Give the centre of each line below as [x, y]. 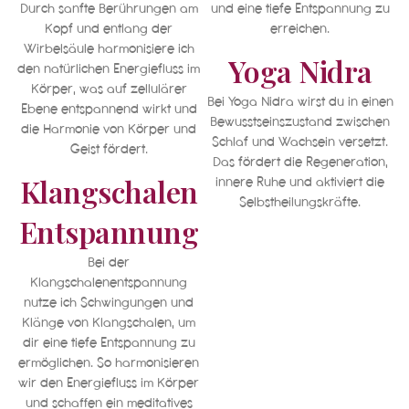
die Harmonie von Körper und [109, 128]
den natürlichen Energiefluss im [109, 68]
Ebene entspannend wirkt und [109, 108]
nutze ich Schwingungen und [109, 303]
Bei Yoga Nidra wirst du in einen [300, 102]
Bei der [109, 262]
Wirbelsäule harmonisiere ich [109, 48]
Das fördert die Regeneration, [300, 162]
